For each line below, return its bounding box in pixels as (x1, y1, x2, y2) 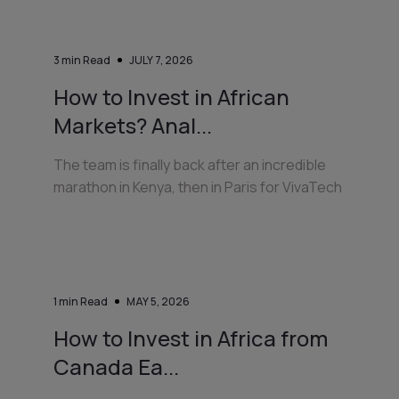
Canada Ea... (53, 351, 179, 381)
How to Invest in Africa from (53, 322, 328, 353)
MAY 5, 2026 (126, 293, 190, 309)
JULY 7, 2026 (129, 52, 193, 68)
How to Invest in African (53, 81, 289, 111)
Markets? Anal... (53, 110, 212, 140)
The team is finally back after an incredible (53, 154, 326, 175)
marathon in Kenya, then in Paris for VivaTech (53, 176, 342, 197)
